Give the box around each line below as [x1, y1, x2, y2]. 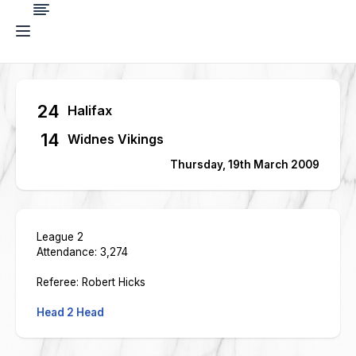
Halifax [68, 103, 112, 118]
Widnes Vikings [68, 131, 164, 147]
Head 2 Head [37, 306, 104, 319]
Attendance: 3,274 [37, 246, 128, 258]
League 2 [37, 230, 83, 243]
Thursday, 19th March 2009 [170, 158, 319, 171]
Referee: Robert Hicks [37, 276, 145, 288]
